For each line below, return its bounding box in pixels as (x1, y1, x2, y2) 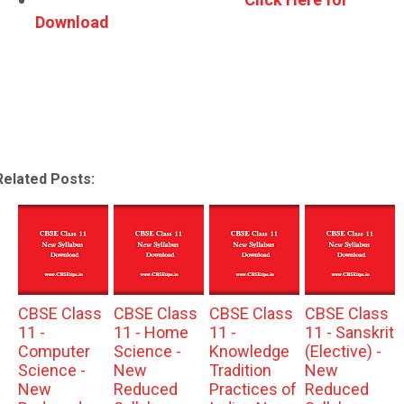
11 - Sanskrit (304, 322, 394, 342)
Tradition (208, 360, 271, 380)
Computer (17, 341, 90, 361)
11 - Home (113, 322, 188, 342)
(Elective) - (304, 341, 381, 361)
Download (35, 12, 109, 32)
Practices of (208, 379, 297, 399)
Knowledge (208, 341, 289, 361)
